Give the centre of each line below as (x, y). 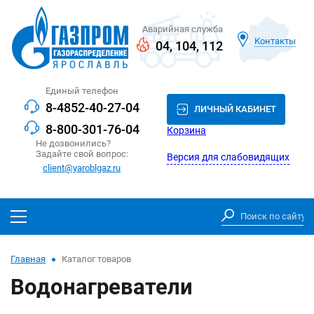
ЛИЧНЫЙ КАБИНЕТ (235, 109)
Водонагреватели (102, 287)
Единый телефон (82, 91)
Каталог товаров (96, 259)
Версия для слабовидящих (228, 157)
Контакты (275, 41)
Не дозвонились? (73, 144)
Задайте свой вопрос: (82, 154)
